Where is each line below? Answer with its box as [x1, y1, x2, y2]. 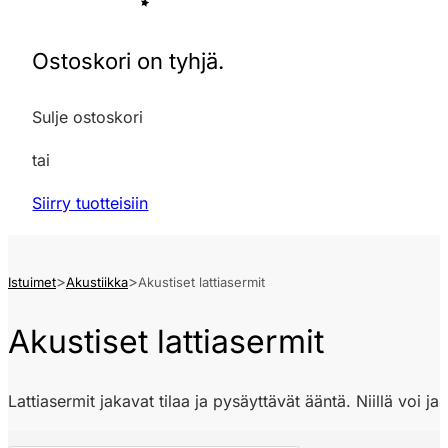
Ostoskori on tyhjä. [32, 47, 225, 74]
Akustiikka [66, 274, 128, 290]
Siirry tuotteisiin [32, 192, 149, 213]
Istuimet [8, 274, 56, 290]
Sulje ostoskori [32, 106, 144, 127]
